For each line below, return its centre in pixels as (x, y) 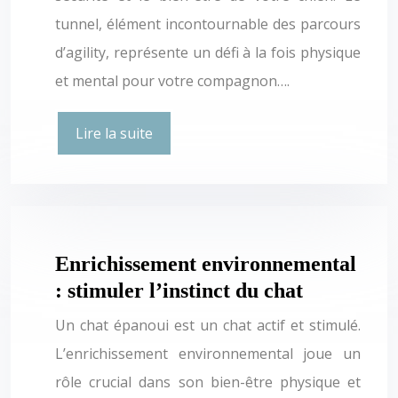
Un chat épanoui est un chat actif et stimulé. (208, 325)
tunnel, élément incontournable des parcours (208, 24)
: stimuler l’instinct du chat (179, 290)
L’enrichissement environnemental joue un (208, 353)
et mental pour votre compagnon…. (172, 80)
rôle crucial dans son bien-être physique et (208, 382)
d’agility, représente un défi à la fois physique (208, 52)
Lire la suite (114, 133)
